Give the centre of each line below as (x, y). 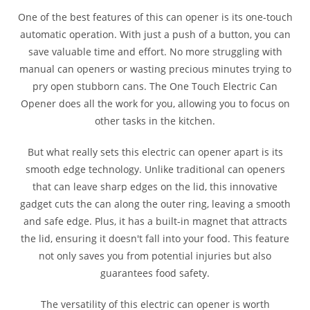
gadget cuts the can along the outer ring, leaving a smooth (155, 204)
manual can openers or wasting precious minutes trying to (155, 69)
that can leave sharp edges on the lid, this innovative (155, 187)
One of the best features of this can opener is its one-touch (155, 17)
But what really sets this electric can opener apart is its (155, 152)
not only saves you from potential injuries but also (155, 256)
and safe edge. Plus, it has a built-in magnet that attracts (155, 221)
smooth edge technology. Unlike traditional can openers (155, 170)
